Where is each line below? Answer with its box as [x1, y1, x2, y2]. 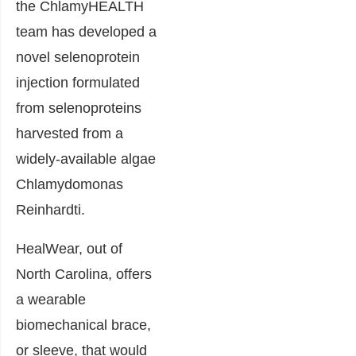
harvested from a [16, 126, 123, 141]
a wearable [16, 292, 86, 308]
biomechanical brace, [16, 317, 151, 333]
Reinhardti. [16, 202, 85, 218]
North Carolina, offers [16, 266, 152, 282]
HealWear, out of [16, 241, 122, 257]
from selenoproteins [16, 100, 141, 116]
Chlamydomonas [16, 176, 123, 192]
